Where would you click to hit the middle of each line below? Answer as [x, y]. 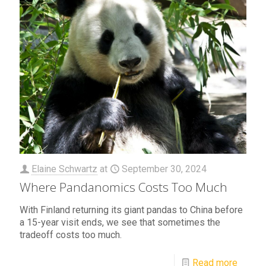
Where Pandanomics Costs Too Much [123, 187]
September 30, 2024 [164, 169]
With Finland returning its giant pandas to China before [131, 210]
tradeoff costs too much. [71, 235]
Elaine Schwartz [64, 169]
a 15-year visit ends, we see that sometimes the [120, 223]
